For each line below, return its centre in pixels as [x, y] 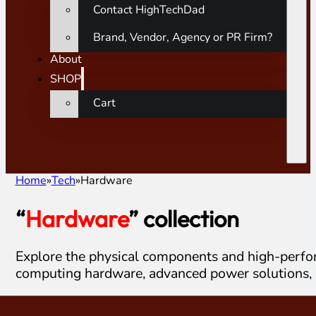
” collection [183, 218]
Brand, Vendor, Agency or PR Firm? [182, 38]
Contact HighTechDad [148, 10]
